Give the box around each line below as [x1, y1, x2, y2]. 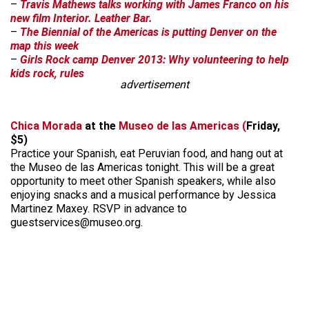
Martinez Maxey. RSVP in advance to [10, 202, 187, 215]
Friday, [246, 119, 280, 132]
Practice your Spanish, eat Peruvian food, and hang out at [10, 147, 283, 160]
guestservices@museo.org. [10, 216, 143, 229]
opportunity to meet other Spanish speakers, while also [10, 175, 276, 188]
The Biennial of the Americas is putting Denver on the [20, 26, 277, 39]
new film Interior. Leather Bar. [10, 12, 152, 25]
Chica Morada [10, 119, 82, 132]
